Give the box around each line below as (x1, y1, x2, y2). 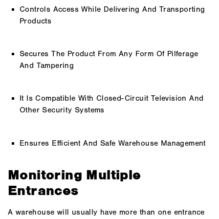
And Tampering (20, 61, 74, 70)
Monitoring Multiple (8, 167, 141, 184)
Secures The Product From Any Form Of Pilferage (20, 49, 198, 59)
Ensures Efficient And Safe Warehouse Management (20, 138, 206, 148)
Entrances (8, 182, 79, 199)
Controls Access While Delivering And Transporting (20, 5, 205, 14)
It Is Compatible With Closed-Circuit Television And (20, 94, 204, 103)
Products (20, 17, 52, 26)
